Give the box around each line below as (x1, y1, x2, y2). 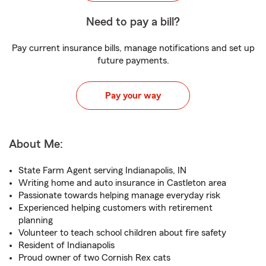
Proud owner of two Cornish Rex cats (18, 253, 170, 262)
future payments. (97, 56, 169, 65)
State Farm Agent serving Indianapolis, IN (18, 166, 186, 175)
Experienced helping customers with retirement (18, 203, 213, 213)
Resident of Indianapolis (18, 240, 115, 250)
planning (18, 216, 53, 225)
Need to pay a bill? (86, 16, 180, 28)
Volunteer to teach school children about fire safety (18, 228, 226, 237)
